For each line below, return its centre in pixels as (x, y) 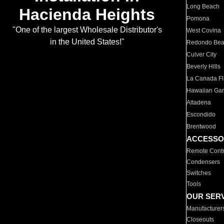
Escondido (201, 114)
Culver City (202, 54)
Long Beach (203, 6)
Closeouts (200, 219)
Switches (199, 173)
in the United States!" (87, 42)
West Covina (204, 30)
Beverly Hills (204, 66)
